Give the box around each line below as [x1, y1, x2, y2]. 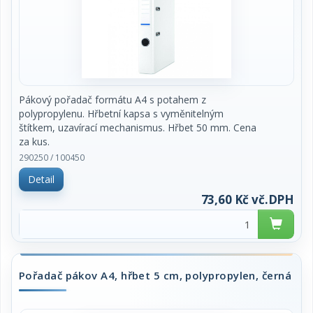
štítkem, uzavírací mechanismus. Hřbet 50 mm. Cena [19, 121, 256, 134]
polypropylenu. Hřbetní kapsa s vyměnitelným [19, 107, 224, 120]
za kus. [19, 135, 50, 148]
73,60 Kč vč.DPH [201, 191, 294, 208]
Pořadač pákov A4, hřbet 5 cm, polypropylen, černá [19, 268, 292, 282]
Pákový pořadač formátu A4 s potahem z [19, 93, 206, 106]
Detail [28, 173, 54, 186]
